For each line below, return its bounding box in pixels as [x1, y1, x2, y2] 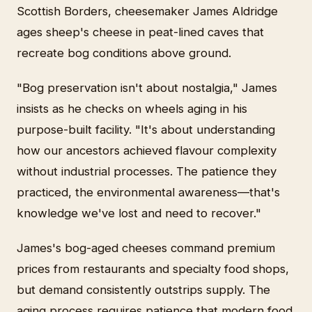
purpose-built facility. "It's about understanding [17, 123, 275, 137]
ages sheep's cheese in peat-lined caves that [17, 25, 264, 40]
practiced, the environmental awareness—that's [17, 185, 280, 200]
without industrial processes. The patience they [17, 164, 276, 179]
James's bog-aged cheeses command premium [17, 241, 275, 256]
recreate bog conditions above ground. [17, 46, 231, 61]
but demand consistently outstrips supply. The [17, 283, 270, 297]
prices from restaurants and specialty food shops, [17, 262, 289, 276]
